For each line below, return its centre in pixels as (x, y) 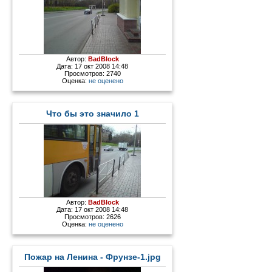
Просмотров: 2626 (92, 216)
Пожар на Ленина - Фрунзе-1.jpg (92, 257)
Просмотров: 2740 (92, 73)
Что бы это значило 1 (92, 114)
